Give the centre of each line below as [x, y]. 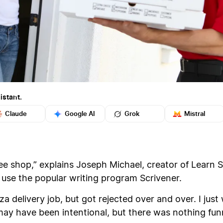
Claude [16, 113]
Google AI [80, 113]
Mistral [195, 113]
